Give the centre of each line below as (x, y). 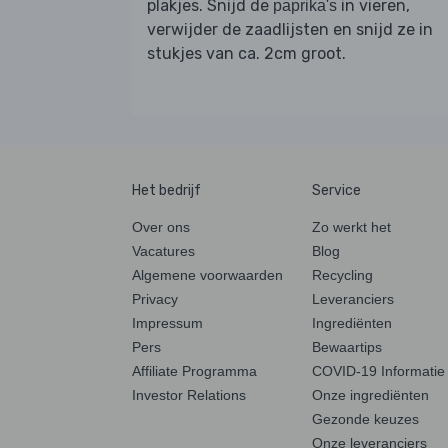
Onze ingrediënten (370, 394)
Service (336, 190)
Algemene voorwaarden (207, 274)
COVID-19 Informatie (378, 370)
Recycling (342, 274)
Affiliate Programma (194, 370)
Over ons (161, 226)
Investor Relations (189, 394)
